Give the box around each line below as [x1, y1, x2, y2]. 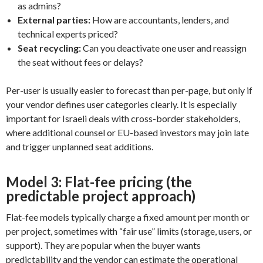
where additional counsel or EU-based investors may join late [6, 126, 249, 138]
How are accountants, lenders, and [90, 14, 229, 25]
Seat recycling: [18, 42, 81, 53]
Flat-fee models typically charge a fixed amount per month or [6, 211, 249, 222]
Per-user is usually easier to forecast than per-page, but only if [6, 84, 252, 96]
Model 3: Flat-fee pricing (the [6, 173, 192, 190]
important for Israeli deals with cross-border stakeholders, [6, 112, 240, 124]
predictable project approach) [6, 187, 195, 204]
